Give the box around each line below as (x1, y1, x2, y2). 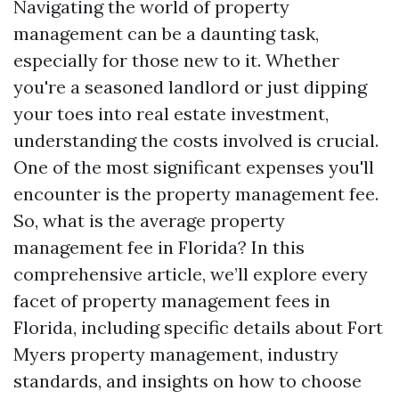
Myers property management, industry (13, 343, 338, 365)
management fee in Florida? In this (13, 236, 305, 258)
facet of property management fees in (13, 289, 330, 312)
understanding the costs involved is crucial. (13, 129, 379, 151)
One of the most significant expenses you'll (13, 156, 374, 178)
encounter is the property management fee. (13, 183, 379, 205)
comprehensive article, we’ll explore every (13, 263, 368, 285)
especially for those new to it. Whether (13, 49, 339, 71)
